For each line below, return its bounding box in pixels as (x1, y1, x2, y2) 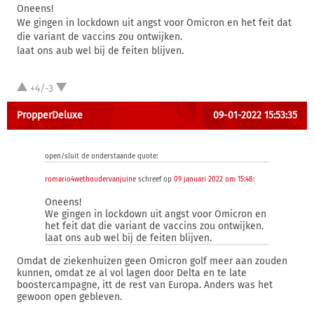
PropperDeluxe (17, 109, 83, 121)
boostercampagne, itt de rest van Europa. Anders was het (17, 279, 273, 291)
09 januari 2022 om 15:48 (174, 175, 253, 184)
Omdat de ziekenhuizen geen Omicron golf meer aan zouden (17, 255, 287, 267)
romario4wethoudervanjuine (45, 175, 136, 184)
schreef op (136, 175, 174, 184)
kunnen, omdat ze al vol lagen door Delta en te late (17, 267, 247, 279)
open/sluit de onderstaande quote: (45, 152, 158, 161)
